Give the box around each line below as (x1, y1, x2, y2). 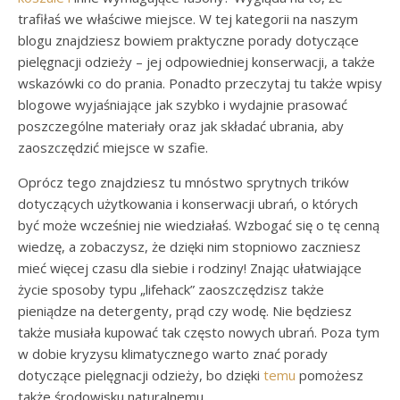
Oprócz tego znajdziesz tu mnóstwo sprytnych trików (18, 173, 349, 191)
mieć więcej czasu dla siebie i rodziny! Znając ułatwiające (18, 259, 362, 277)
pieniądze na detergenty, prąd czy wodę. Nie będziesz (18, 302, 352, 320)
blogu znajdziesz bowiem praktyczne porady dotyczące (18, 31, 359, 49)
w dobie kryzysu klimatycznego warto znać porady (18, 345, 328, 362)
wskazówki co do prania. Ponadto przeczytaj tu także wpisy (18, 74, 382, 92)
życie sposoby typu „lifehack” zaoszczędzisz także (18, 280, 324, 298)
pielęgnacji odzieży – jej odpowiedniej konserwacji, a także (18, 53, 375, 71)
